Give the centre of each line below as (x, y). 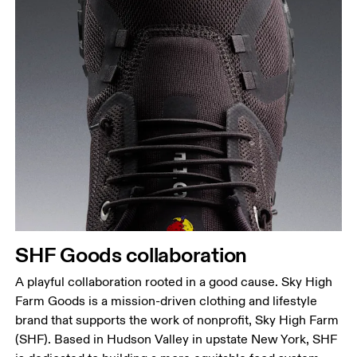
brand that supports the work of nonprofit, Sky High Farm (177, 320)
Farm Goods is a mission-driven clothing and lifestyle (167, 301)
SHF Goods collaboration (131, 254)
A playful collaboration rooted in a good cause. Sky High (174, 282)
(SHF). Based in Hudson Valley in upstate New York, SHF (177, 339)
